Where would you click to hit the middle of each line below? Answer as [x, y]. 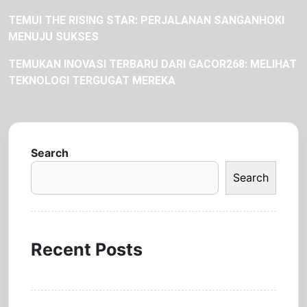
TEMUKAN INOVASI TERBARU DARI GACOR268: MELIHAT [152, 64]
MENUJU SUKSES [53, 37]
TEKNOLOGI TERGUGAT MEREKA [92, 81]
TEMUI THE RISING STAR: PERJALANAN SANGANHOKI [146, 21]
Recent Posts [87, 249]
